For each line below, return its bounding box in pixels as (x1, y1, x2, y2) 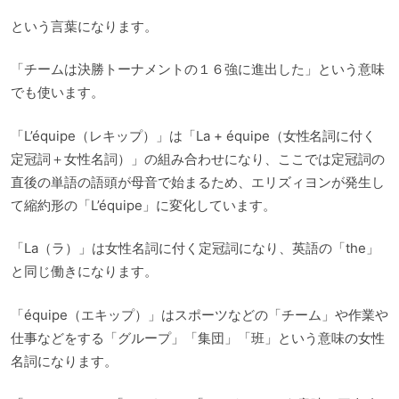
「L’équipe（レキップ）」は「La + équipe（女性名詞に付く (11, 126, 377, 144)
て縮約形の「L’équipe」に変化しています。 (11, 196, 276, 214)
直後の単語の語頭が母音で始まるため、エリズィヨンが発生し (11, 173, 385, 191)
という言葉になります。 (11, 17, 158, 35)
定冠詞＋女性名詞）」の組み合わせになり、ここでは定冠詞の (11, 150, 385, 167)
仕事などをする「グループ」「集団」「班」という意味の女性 (11, 329, 385, 346)
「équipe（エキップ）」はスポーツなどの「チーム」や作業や (11, 305, 388, 323)
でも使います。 (11, 84, 104, 101)
